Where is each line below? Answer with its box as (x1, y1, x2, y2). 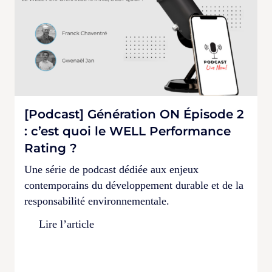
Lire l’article (39, 217, 94, 230)
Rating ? (24, 140, 77, 155)
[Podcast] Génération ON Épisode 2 (24, 106, 244, 121)
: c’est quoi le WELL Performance (24, 123, 231, 138)
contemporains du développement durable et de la (24, 178, 243, 191)
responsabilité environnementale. (24, 194, 169, 207)
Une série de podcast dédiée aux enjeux (24, 163, 199, 175)
